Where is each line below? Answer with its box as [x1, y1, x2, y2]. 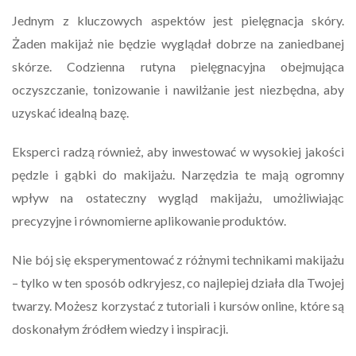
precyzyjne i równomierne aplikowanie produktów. [12, 212, 286, 228]
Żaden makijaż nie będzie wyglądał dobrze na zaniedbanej [12, 35, 344, 51]
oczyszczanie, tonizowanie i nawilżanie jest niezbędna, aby [12, 81, 344, 97]
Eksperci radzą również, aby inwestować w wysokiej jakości [12, 143, 344, 159]
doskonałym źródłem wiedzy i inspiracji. [12, 320, 228, 336]
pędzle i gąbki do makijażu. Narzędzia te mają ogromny [12, 166, 344, 182]
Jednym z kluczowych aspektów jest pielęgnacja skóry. [12, 12, 344, 28]
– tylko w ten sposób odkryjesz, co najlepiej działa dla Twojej [12, 274, 344, 290]
